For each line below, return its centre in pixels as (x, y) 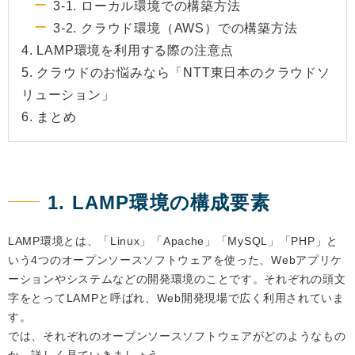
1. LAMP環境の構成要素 (159, 203)
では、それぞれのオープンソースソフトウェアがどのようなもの (177, 336)
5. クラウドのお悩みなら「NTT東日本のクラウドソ (176, 73)
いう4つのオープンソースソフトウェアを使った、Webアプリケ (175, 260)
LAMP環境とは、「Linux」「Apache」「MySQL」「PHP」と (173, 241)
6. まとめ (49, 117)
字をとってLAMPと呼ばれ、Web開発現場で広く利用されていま (176, 298)
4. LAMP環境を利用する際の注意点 (128, 51)
